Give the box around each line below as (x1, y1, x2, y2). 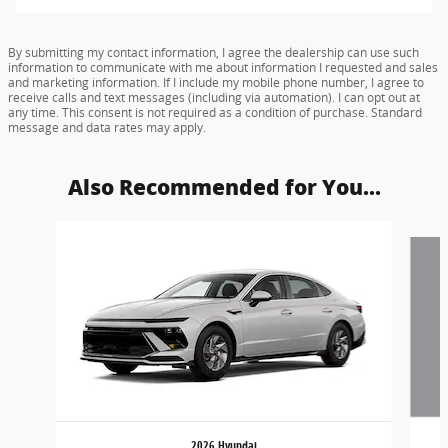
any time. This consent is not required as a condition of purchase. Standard (8, 104, 422, 121)
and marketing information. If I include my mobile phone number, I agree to (8, 74, 424, 91)
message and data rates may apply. (8, 119, 206, 136)
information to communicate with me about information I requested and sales (8, 59, 438, 76)
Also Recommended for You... (67, 175, 381, 200)
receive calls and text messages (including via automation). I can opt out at (8, 89, 420, 106)
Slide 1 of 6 (7, 221, 81, 240)
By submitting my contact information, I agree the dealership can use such (8, 44, 419, 61)
